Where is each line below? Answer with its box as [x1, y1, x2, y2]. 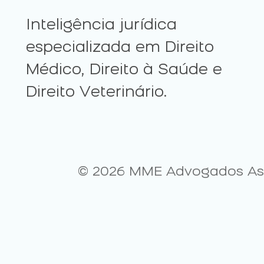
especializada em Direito [25, 41, 214, 56]
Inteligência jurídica [25, 18, 177, 34]
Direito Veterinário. [25, 85, 167, 101]
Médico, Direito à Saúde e [25, 63, 222, 78]
